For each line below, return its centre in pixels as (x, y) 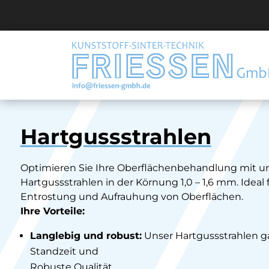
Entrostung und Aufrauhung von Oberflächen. (131, 196)
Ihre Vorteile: (52, 211)
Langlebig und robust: (86, 235)
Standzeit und (64, 251)
